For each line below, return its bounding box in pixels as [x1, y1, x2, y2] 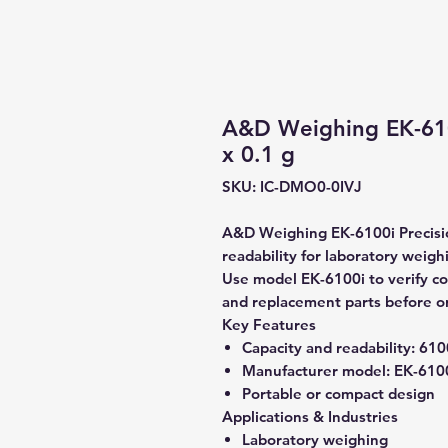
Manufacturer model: [242, 361, 390, 380]
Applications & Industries [222, 407, 398, 426]
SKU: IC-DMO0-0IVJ [222, 177, 362, 196]
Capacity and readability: [242, 338, 415, 357]
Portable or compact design [242, 384, 435, 403]
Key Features [222, 315, 316, 334]
